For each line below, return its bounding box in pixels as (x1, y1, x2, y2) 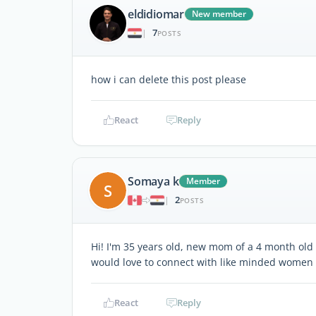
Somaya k (128, 174, 179, 190)
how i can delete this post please (91, 72, 246, 86)
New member (192, 8, 246, 20)
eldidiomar (128, 6, 184, 23)
